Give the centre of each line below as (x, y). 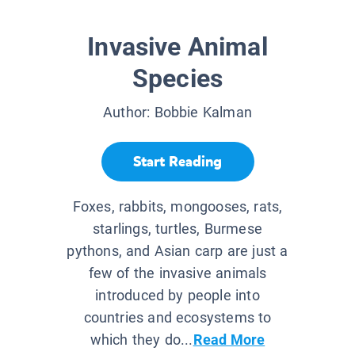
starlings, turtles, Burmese (177, 229)
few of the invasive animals (177, 273)
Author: (129, 113)
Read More (229, 340)
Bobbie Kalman (203, 113)
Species (177, 79)
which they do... (141, 340)
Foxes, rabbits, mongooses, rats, (177, 207)
